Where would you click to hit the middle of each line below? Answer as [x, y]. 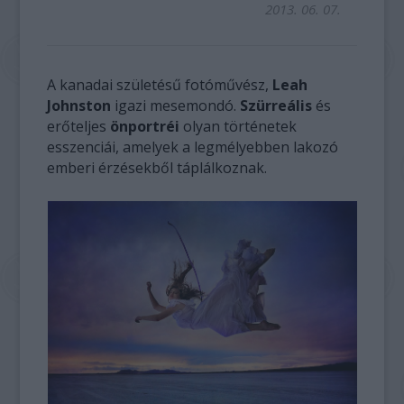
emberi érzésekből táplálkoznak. [157, 168]
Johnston [81, 106]
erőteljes [79, 126]
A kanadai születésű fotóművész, [160, 85]
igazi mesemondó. [178, 106]
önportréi [147, 126]
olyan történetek [240, 126]
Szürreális [276, 106]
